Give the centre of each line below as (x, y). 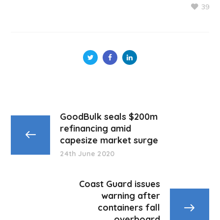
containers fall (129, 207)
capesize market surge (109, 140)
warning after (130, 196)
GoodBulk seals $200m (109, 117)
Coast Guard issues (119, 184)
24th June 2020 (87, 154)
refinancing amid (96, 128)
